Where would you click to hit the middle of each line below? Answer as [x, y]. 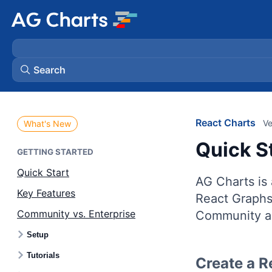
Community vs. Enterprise [76, 214]
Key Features [46, 193]
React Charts [226, 123]
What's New [47, 124]
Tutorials [43, 255]
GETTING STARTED [55, 152]
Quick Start [43, 172]
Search [49, 70]
